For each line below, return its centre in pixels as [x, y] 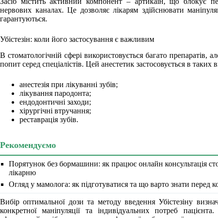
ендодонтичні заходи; [55, 102]
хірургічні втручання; [55, 110]
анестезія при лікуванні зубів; [69, 84]
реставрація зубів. [49, 119]
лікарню [22, 172]
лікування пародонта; [55, 93]
